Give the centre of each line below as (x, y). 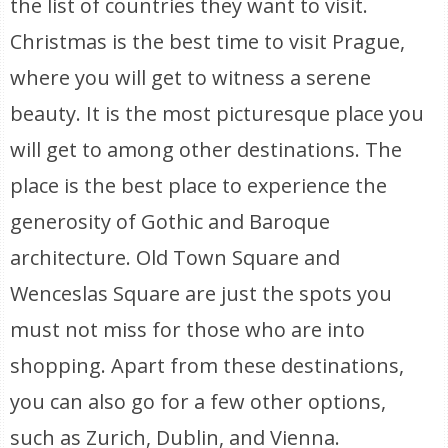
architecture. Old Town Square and (175, 257)
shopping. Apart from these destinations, (207, 365)
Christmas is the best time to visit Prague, (208, 41)
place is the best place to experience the (199, 185)
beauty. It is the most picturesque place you (217, 113)
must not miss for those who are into (188, 329)
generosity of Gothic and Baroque (170, 221)
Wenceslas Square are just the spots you (201, 293)
